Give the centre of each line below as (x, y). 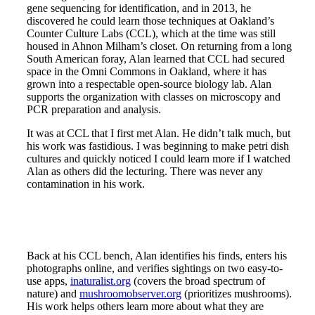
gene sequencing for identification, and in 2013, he (139, 8)
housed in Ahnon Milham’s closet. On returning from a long (159, 46)
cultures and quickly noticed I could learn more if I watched (159, 158)
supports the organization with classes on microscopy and (154, 96)
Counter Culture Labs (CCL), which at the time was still (151, 33)
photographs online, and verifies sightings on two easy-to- (155, 268)
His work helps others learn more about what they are (145, 306)
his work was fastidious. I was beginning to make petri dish (158, 146)
